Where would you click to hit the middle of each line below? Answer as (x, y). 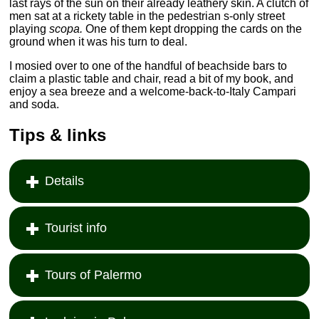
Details (65, 181)
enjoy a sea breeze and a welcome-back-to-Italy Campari (153, 92)
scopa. (66, 29)
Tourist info (76, 228)
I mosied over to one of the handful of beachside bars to (148, 66)
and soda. (35, 105)
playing (30, 29)
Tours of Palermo (94, 275)
